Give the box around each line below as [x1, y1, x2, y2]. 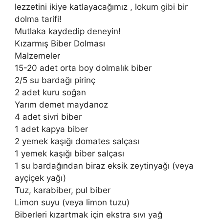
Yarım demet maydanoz [15, 99, 108, 109]
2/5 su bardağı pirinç [15, 75, 95, 85]
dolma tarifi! [15, 14, 62, 24]
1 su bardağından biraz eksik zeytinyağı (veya [15, 160, 194, 171]
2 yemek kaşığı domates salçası [15, 136, 139, 146]
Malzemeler [15, 50, 60, 61]
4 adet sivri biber [15, 111, 82, 122]
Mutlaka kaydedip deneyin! [15, 26, 121, 36]
